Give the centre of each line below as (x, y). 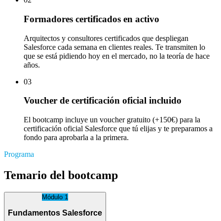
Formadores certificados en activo (92, 19)
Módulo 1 (55, 197)
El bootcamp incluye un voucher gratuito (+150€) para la (112, 120)
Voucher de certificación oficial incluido (103, 101)
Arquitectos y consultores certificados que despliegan (106, 38)
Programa (19, 154)
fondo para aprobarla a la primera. (76, 138)
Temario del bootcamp (61, 175)
